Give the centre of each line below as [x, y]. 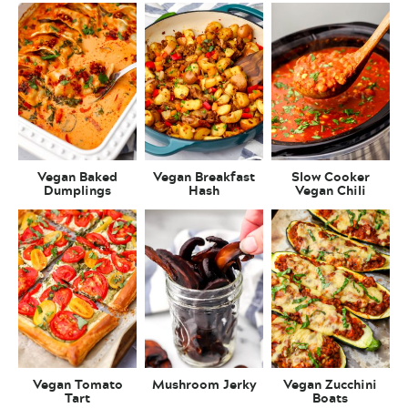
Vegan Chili [330, 189]
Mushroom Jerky [204, 383]
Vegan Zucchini [331, 383]
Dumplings [78, 189]
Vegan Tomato [77, 383]
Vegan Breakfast [204, 176]
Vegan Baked [78, 176]
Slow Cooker [330, 176]
